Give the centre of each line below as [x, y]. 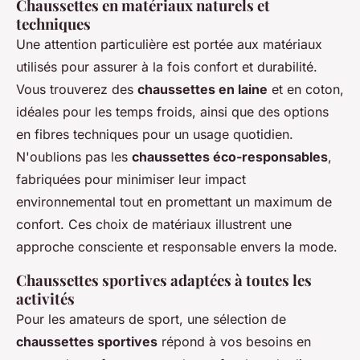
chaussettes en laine [202, 89]
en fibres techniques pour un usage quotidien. [155, 134]
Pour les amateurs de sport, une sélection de [151, 319]
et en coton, [306, 89]
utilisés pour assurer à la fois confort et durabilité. [167, 67]
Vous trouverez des [77, 89]
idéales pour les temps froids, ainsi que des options [172, 112]
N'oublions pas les [74, 157]
